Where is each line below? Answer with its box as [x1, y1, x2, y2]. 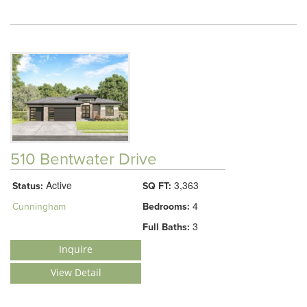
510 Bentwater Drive [10, 149, 157, 169]
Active [43, 177, 72, 192]
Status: [12, 180, 43, 192]
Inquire [59, 242, 93, 256]
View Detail [50, 265, 101, 279]
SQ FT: [143, 180, 171, 192]
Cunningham [12, 200, 66, 212]
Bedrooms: [143, 200, 190, 212]
